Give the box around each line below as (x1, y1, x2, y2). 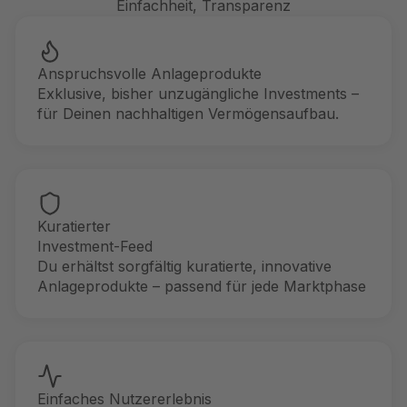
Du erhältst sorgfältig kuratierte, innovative (37, 257, 332, 275)
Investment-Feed (37, 237, 153, 255)
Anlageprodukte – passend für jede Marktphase (37, 277, 366, 295)
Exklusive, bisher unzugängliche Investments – (37, 84, 359, 103)
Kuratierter (37, 217, 111, 235)
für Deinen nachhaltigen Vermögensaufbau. (37, 104, 339, 123)
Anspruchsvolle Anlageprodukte (37, 65, 262, 83)
